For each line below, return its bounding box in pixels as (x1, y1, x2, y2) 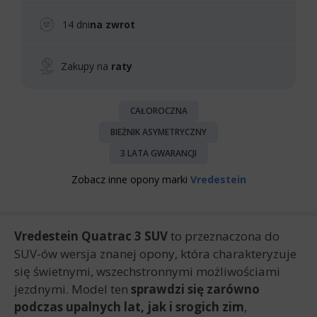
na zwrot (90, 17, 135, 31)
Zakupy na (61, 59, 111, 73)
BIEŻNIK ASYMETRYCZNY (110, 126, 207, 138)
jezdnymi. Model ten (14, 281, 128, 297)
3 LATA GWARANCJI (120, 147, 197, 159)
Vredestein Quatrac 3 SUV (14, 228, 168, 244)
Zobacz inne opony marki (71, 173, 190, 186)
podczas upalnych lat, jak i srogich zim (14, 299, 244, 315)
